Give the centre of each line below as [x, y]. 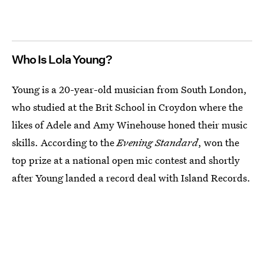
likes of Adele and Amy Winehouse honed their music [130, 124]
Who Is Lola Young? [62, 59]
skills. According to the [64, 142]
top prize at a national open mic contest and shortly [126, 160]
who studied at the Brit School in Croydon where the [127, 107]
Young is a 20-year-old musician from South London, [129, 89]
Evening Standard [157, 142]
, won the [219, 142]
